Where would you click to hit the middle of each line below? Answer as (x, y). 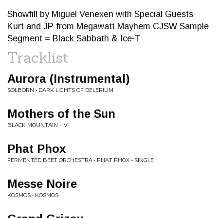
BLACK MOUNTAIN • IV (37, 125)
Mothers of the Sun (61, 114)
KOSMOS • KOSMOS (33, 195)
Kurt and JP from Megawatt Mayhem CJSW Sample (108, 26)
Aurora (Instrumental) (69, 79)
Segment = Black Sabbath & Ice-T (74, 38)
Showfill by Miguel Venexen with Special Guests (100, 14)
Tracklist (38, 57)
